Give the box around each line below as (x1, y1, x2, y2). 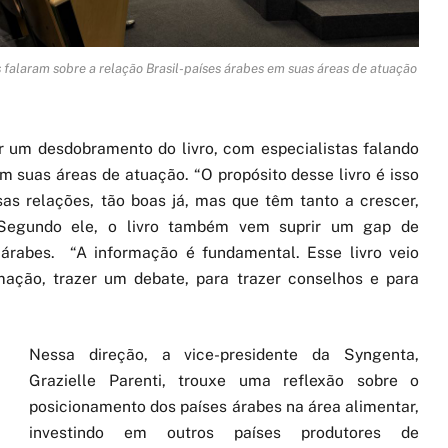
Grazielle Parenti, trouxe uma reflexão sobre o (29, 371, 419, 391)
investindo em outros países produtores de (29, 423, 419, 443)
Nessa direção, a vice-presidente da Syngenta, (29, 345, 419, 365)
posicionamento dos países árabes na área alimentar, (29, 397, 419, 417)
